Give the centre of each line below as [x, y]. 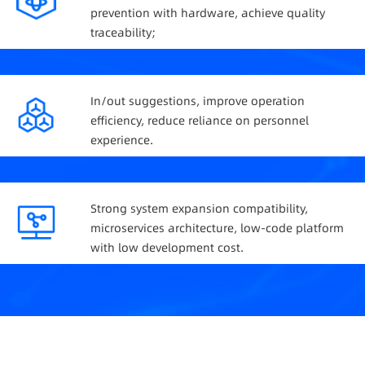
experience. [122, 140]
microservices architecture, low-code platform [217, 228]
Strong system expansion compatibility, [199, 208]
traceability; [123, 32]
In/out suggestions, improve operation [198, 101]
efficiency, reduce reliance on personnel [200, 120]
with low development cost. [167, 247]
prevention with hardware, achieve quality [208, 13]
